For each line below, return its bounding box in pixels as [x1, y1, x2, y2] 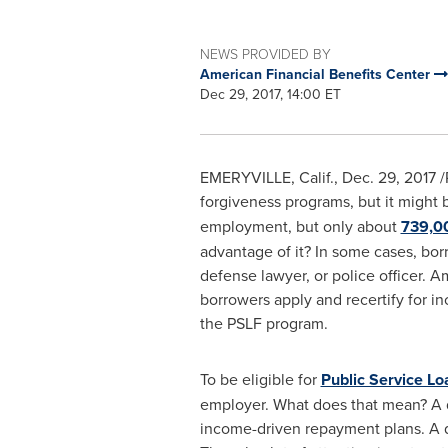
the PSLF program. [199, 312, 328, 334]
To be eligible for [199, 368, 321, 390]
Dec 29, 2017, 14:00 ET [199, 84, 341, 104]
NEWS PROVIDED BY [199, 44, 331, 63]
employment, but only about [199, 215, 401, 237]
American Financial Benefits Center [199, 64, 434, 84]
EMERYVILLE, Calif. [199, 166, 334, 188]
